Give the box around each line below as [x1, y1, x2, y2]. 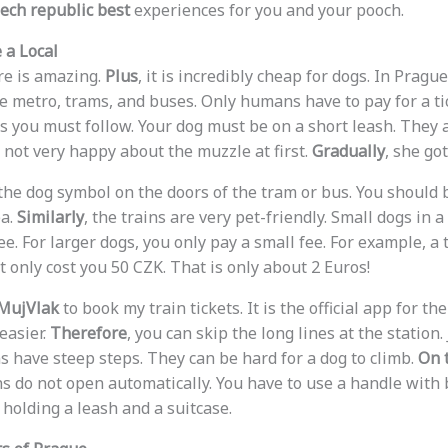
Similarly [16, 206, 84, 229]
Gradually [311, 140, 385, 163]
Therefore [49, 322, 127, 345]
